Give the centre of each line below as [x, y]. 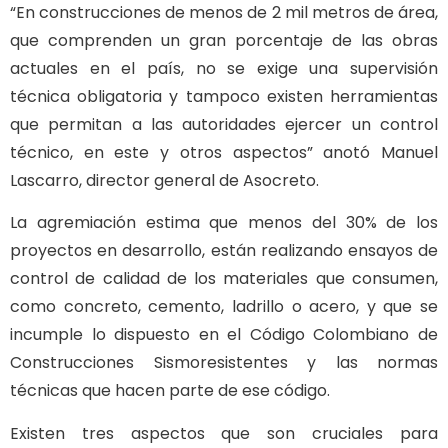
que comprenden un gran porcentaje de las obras [224, 40]
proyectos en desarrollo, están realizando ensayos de [224, 251]
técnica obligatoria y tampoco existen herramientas [224, 96]
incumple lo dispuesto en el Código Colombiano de [224, 335]
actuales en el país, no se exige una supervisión [224, 68]
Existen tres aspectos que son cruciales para [224, 433]
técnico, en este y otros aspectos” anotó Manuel [224, 152]
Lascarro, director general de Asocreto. [164, 180]
